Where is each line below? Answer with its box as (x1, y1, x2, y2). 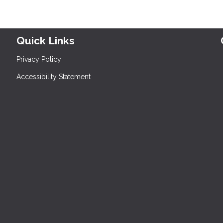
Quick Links (16, 34, 75, 47)
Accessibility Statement (16, 72, 91, 81)
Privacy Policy (16, 55, 62, 63)
